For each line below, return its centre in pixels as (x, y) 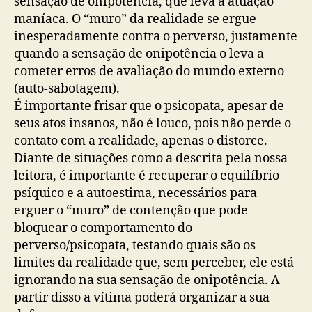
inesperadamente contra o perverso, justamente (156, 36)
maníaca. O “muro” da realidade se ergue (135, 19)
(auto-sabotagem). (67, 88)
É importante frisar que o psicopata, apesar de (149, 106)
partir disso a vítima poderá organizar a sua (142, 297)
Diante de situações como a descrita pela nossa (151, 158)
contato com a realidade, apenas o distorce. (141, 141)
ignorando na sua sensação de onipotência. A (147, 280)
